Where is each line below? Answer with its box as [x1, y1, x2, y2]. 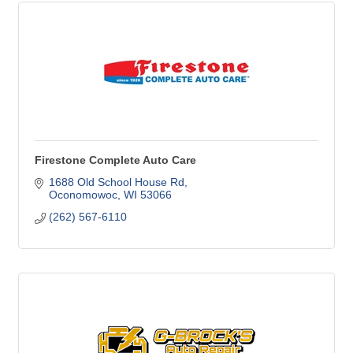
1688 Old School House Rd [48, 176, 184, 189]
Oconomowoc [48, 188, 117, 202]
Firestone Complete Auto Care [35, 154, 196, 167]
